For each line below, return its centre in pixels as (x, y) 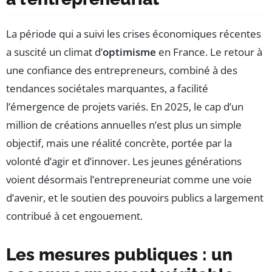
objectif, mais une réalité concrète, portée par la (119, 143)
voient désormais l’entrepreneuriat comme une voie (129, 179)
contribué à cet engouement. (74, 216)
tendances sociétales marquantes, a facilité (107, 88)
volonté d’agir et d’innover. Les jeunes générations (124, 161)
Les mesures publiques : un (119, 254)
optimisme (129, 52)
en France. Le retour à (209, 52)
